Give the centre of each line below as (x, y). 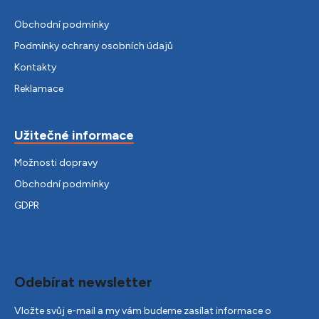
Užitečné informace (74, 135)
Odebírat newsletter (83, 282)
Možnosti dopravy (56, 162)
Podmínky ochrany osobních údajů (94, 46)
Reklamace (39, 88)
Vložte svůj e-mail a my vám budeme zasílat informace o (143, 310)
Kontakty (35, 67)
